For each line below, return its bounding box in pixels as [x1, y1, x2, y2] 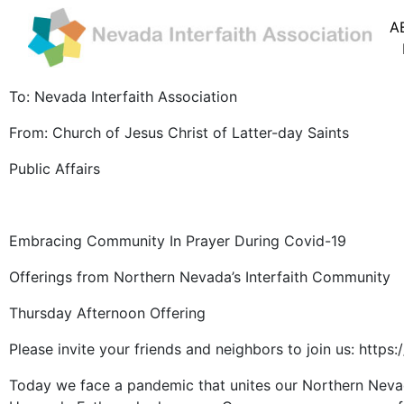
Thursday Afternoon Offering [9, 304, 206, 323]
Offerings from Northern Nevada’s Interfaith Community [9, 268, 390, 287]
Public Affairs [9, 160, 100, 179]
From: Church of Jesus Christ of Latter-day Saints [9, 124, 349, 142]
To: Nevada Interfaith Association [9, 87, 237, 106]
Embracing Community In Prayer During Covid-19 [9, 232, 351, 251]
